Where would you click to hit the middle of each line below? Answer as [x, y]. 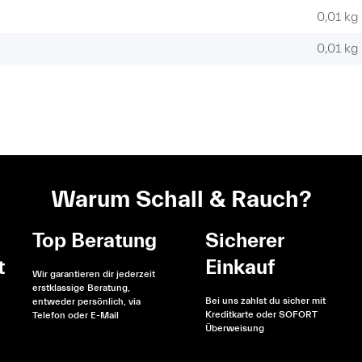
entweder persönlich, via [86, 302]
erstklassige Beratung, [81, 288]
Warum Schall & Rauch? [181, 200]
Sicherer [244, 241]
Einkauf [240, 268]
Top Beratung [94, 241]
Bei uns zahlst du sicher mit [265, 301]
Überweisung [234, 328]
